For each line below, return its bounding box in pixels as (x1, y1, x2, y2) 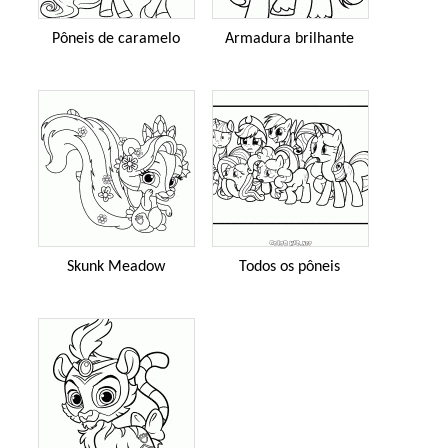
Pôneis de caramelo (51, 30, 180, 47)
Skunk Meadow (66, 258, 165, 275)
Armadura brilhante (225, 30, 354, 47)
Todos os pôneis (239, 258, 340, 275)
